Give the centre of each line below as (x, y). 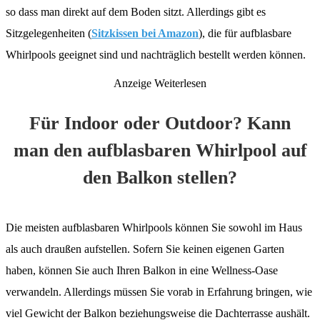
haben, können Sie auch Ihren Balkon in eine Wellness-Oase (142, 270)
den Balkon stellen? (160, 177)
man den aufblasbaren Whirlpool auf (160, 150)
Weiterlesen (180, 83)
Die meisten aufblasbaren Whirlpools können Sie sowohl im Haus (154, 227)
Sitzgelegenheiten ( (49, 33)
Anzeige (132, 83)
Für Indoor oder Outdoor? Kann (160, 123)
